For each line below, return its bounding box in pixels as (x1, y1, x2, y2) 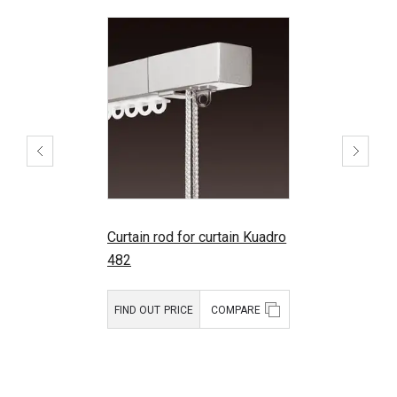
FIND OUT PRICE (114, 303, 193, 316)
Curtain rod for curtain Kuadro (107, 228, 287, 245)
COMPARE (211, 303, 261, 316)
